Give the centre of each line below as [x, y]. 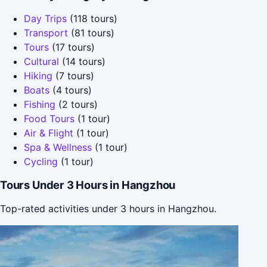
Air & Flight [49, 133]
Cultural [41, 61]
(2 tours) [77, 104]
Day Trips [45, 18]
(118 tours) [92, 18]
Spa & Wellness [58, 147]
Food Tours [49, 118]
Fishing [40, 104]
